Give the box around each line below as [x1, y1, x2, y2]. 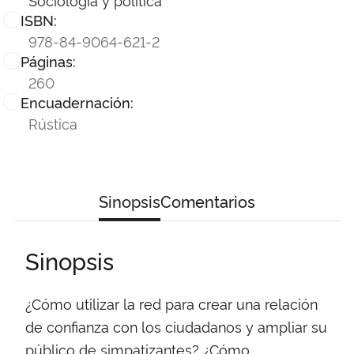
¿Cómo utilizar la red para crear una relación [25, 293, 318, 313]
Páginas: [21, 51, 76, 70]
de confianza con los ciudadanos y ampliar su [25, 316, 327, 336]
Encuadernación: [21, 92, 134, 111]
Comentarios [160, 189, 255, 212]
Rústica [28, 112, 77, 133]
